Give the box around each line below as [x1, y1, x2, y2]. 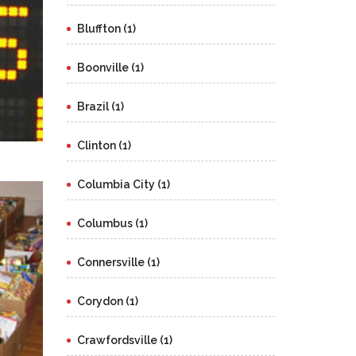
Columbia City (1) [76, 178, 170, 191]
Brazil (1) [76, 100, 124, 113]
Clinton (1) [76, 139, 131, 152]
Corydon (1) [76, 295, 138, 308]
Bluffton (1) [76, 22, 136, 35]
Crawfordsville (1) [76, 334, 172, 346]
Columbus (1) [76, 217, 148, 230]
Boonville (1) [76, 61, 144, 74]
